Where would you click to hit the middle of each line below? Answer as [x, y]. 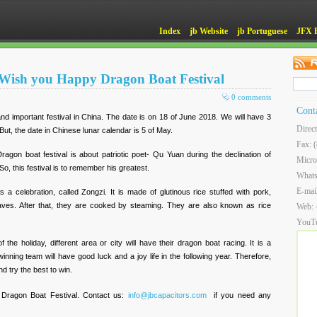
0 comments [251, 97]
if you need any [239, 295]
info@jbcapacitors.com [167, 295]
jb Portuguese [262, 31]
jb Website [209, 31]
